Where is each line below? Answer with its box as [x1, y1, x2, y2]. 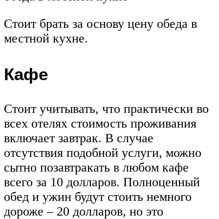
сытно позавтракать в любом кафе [4, 160, 189, 175]
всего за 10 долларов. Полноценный [4, 175, 200, 190]
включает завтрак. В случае [4, 131, 153, 146]
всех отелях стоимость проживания [4, 116, 197, 131]
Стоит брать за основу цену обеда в [4, 17, 197, 31]
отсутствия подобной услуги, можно [4, 146, 201, 160]
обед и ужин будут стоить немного [4, 190, 192, 204]
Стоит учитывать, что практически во [4, 102, 209, 116]
